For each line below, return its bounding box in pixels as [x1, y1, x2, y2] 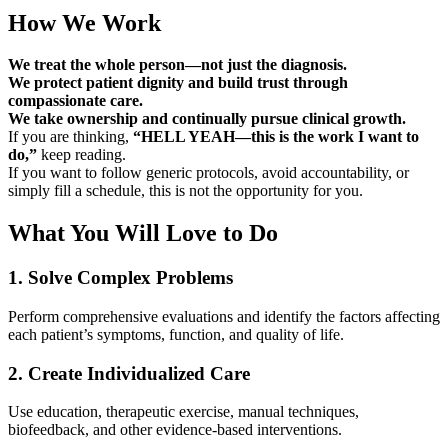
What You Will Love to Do [8, 220, 278, 247]
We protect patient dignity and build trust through [8, 74, 348, 92]
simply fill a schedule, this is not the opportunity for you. [8, 182, 363, 200]
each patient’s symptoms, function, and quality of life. [8, 326, 344, 343]
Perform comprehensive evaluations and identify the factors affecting [8, 308, 440, 325]
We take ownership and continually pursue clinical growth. [8, 110, 406, 128]
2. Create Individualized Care [8, 362, 250, 384]
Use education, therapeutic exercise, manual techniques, [8, 403, 359, 421]
